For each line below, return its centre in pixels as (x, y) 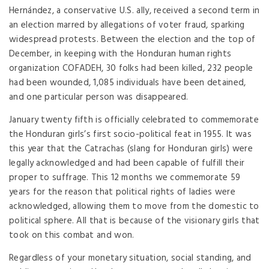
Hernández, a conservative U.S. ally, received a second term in (134, 11)
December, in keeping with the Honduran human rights (120, 54)
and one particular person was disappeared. (99, 97)
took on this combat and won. (72, 235)
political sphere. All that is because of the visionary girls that (134, 221)
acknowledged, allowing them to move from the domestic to (134, 206)
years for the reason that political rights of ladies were (122, 192)
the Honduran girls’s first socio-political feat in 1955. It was (130, 134)
